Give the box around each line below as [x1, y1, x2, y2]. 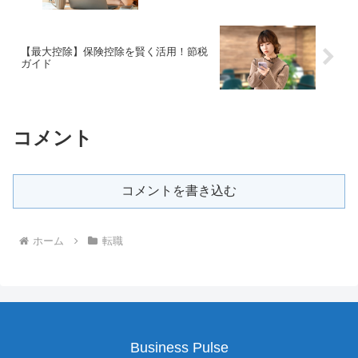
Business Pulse [129, 339, 229, 356]
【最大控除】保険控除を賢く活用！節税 [21, 45, 208, 58]
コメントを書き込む [121, 183, 237, 197]
